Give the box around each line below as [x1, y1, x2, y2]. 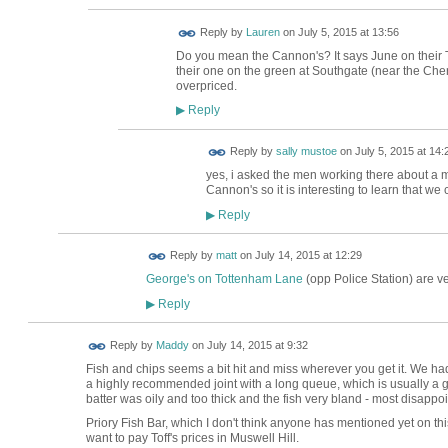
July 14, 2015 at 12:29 [254, 249, 362, 262]
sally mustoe [275, 145, 337, 158]
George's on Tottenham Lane [145, 272, 303, 287]
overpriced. [175, 78, 237, 93]
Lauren [245, 26, 280, 39]
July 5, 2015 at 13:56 [297, 26, 399, 39]
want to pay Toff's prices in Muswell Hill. [85, 430, 299, 445]
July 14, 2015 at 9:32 [206, 339, 308, 351]
